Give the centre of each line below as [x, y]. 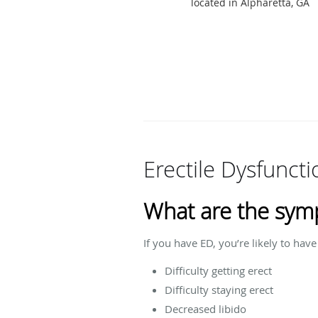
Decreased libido [205, 308]
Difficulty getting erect [218, 270]
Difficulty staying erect [219, 289]
